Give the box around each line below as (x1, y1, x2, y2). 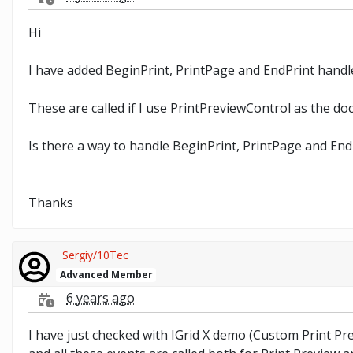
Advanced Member (59, 267, 153, 281)
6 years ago (66, 289, 135, 307)
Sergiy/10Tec (61, 247, 128, 262)
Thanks (28, 193, 73, 211)
